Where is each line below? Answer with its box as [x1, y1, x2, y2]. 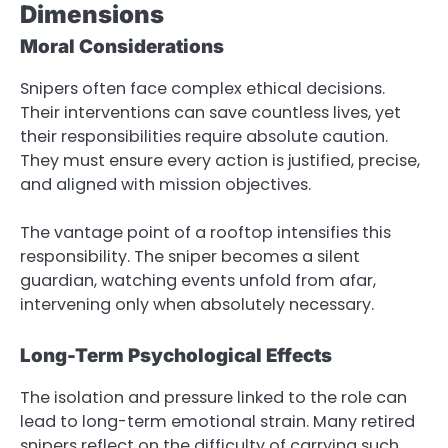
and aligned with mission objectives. [20, 173, 311, 197]
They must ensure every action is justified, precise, [20, 149, 420, 173]
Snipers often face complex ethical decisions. [20, 77, 385, 101]
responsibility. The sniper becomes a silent [20, 245, 360, 269]
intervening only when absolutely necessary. [20, 293, 374, 317]
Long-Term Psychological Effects [20, 343, 332, 367]
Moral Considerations [20, 35, 224, 59]
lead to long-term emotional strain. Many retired [20, 409, 415, 433]
